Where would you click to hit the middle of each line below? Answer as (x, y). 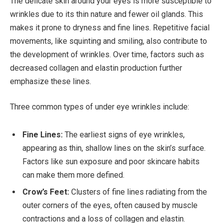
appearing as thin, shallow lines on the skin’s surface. (114, 148)
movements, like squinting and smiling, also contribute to (109, 41)
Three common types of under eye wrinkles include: (100, 107)
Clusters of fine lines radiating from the (139, 192)
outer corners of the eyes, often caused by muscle (110, 206)
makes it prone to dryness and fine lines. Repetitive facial (110, 27)
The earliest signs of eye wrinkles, (125, 135)
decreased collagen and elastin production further (96, 68)
